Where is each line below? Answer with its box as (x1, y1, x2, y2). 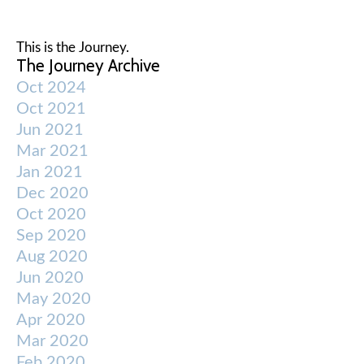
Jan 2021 (16, 163, 83, 180)
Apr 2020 (16, 311, 85, 328)
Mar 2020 (16, 332, 89, 349)
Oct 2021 (16, 100, 86, 117)
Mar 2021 (16, 142, 89, 159)
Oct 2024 (16, 79, 86, 96)
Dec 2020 (16, 184, 89, 201)
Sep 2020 (16, 227, 86, 244)
